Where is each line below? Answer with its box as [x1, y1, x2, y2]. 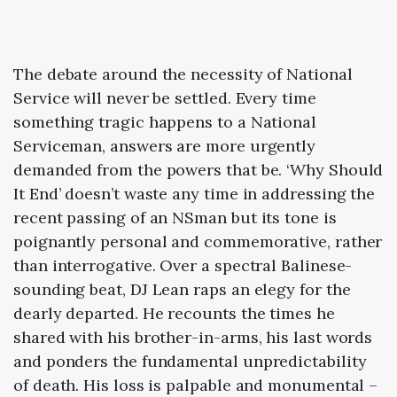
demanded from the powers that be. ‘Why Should [13, 159, 384, 180]
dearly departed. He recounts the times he [13, 302, 335, 323]
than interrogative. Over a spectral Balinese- [13, 254, 353, 276]
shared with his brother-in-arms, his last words [13, 326, 373, 347]
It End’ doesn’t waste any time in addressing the [13, 183, 376, 204]
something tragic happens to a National [13, 111, 316, 132]
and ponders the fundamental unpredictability [13, 350, 367, 371]
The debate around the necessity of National [13, 63, 353, 84]
